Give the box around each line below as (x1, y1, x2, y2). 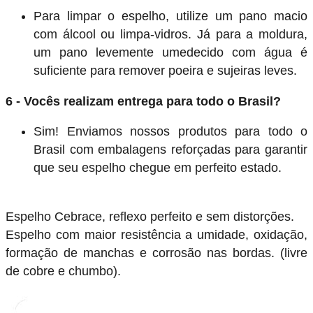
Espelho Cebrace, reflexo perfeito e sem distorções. (6, 210, 294, 224)
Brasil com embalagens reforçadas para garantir (34, 143, 307, 157)
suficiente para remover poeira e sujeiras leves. (34, 64, 297, 78)
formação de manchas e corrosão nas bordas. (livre (6, 246, 307, 260)
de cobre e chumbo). (6, 264, 121, 278)
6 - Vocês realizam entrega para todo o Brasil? (6, 94, 281, 108)
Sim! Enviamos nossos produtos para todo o (34, 124, 307, 139)
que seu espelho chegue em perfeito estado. (34, 161, 282, 175)
